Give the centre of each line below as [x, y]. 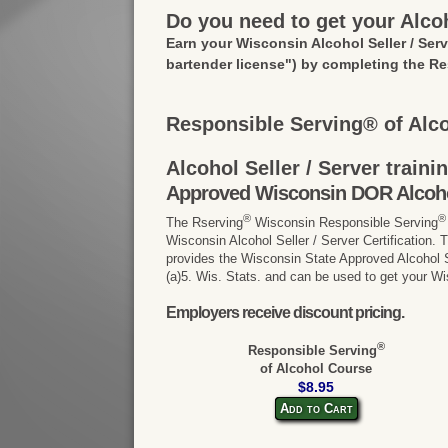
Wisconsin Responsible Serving [345, 222]
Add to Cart [316, 409]
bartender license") [232, 63]
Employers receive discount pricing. [285, 312]
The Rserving [205, 222]
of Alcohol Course [316, 369]
